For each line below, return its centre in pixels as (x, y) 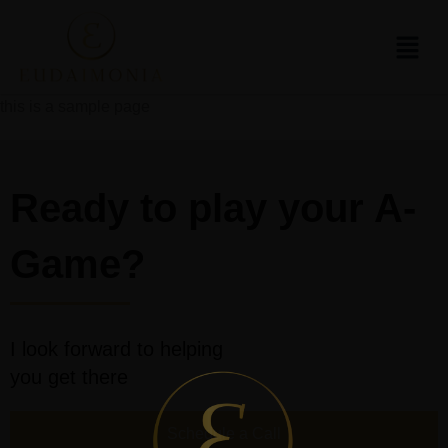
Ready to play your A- (213, 208)
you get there (69, 377)
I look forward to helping (116, 349)
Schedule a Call (224, 433)
